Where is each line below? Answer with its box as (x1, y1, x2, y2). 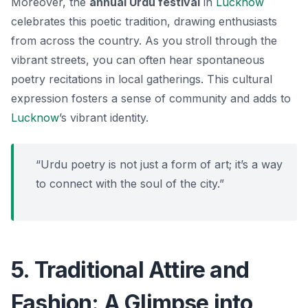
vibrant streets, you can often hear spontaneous (11, 52, 265, 67)
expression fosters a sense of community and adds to (11, 91, 291, 105)
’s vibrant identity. (59, 110, 148, 124)
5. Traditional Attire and (11, 256, 250, 283)
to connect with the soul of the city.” (36, 176, 224, 190)
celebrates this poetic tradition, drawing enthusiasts (11, 14, 277, 28)
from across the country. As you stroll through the (11, 33, 277, 47)
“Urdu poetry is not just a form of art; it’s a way (36, 157, 283, 171)
